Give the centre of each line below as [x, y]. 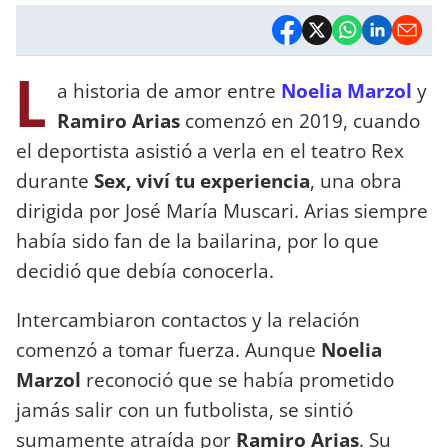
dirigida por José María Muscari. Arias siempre [222, 210]
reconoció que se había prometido [237, 379]
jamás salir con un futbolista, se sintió [184, 409]
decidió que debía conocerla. [147, 270]
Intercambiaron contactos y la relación [188, 319]
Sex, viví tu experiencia [202, 180]
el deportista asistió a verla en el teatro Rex [210, 150]
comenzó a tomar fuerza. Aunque [168, 349]
